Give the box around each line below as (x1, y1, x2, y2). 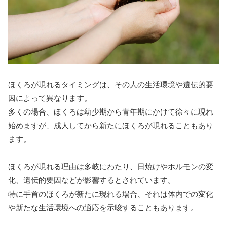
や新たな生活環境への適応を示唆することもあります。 (8, 202, 198, 212)
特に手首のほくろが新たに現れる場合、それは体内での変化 (8, 188, 213, 199)
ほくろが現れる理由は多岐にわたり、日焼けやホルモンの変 (8, 161, 213, 171)
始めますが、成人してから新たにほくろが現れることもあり (8, 120, 213, 130)
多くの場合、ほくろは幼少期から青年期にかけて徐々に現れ (8, 106, 213, 117)
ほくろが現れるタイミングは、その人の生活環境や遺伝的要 (8, 79, 213, 89)
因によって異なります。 (8, 93, 92, 103)
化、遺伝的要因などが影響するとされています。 (8, 175, 175, 185)
